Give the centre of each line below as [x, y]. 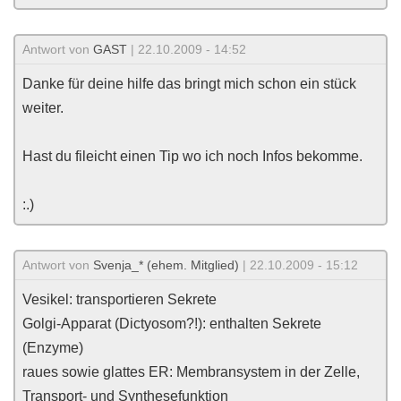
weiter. [43, 108]
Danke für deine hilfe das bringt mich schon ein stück [189, 84]
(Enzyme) [53, 348]
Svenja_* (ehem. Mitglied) [166, 265]
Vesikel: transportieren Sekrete [119, 299]
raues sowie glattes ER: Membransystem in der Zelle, [191, 372]
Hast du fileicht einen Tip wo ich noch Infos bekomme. [192, 156]
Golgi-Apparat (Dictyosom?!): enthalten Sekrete [172, 324]
